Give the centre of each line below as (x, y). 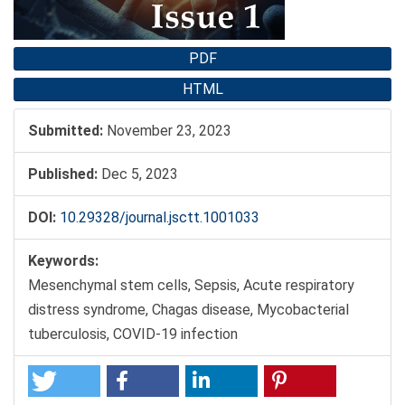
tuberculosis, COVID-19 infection (133, 334)
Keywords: (63, 261)
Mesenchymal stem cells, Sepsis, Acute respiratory (191, 286)
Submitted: (66, 131)
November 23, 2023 (167, 131)
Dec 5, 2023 (138, 174)
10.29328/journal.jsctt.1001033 (160, 218)
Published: (63, 174)
